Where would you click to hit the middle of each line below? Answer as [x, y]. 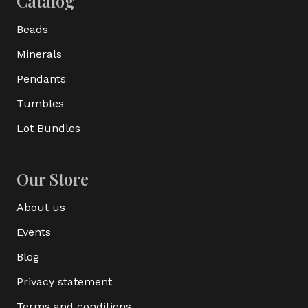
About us [41, 207]
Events [34, 232]
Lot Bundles [48, 128]
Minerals [39, 54]
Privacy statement [64, 281]
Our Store [53, 178]
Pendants [41, 78]
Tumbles [40, 103]
